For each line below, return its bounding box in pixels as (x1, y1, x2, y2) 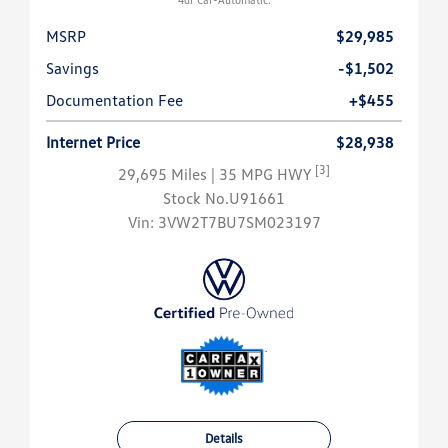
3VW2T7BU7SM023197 (157, 212, 321, 233)
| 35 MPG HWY (211, 164, 315, 185)
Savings (46, 58, 99, 79)
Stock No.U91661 (163, 188, 285, 209)
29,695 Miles (118, 164, 211, 185)
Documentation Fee (46, 90, 183, 111)
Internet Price (46, 132, 140, 153)
